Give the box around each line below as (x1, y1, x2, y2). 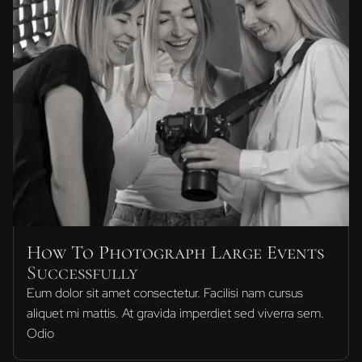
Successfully (27, 260, 138, 284)
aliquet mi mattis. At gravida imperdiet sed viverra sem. (27, 304, 324, 322)
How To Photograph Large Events (27, 240, 324, 264)
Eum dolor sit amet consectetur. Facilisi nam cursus (27, 284, 303, 301)
